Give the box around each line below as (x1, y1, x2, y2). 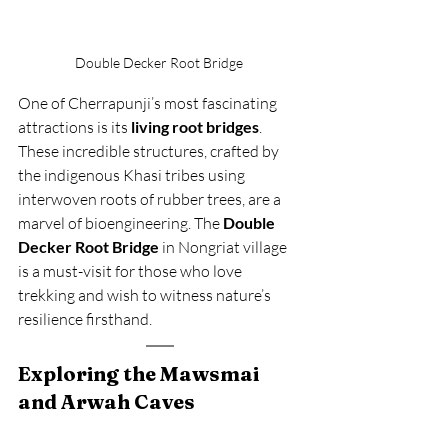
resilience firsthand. (18, 309, 152, 330)
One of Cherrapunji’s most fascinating (18, 93, 280, 114)
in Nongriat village (159, 237, 290, 258)
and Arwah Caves (18, 389, 195, 415)
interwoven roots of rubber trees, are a (18, 189, 284, 210)
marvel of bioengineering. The (18, 213, 223, 234)
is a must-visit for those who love (18, 261, 245, 282)
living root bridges (131, 117, 259, 137)
